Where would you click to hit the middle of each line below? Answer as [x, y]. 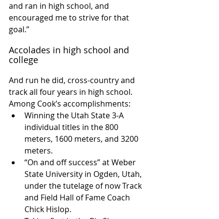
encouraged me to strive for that [70, 17]
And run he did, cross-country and [73, 80]
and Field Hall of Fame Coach [78, 197]
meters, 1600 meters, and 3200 [82, 139]
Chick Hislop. [50, 209]
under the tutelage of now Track [84, 186]
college [23, 59]
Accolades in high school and [70, 50]
